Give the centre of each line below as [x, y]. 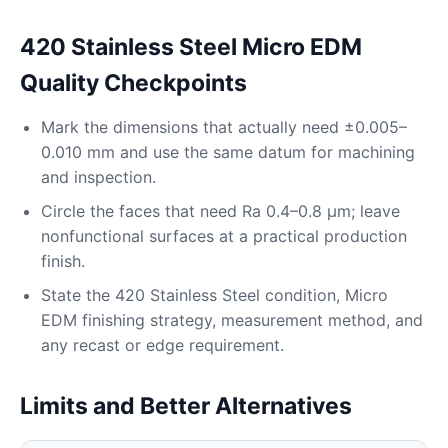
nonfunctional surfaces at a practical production [224, 236]
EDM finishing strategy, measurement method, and [232, 320]
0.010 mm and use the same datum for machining [228, 152]
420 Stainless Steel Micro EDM [191, 47]
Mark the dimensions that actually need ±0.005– [224, 127]
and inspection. [98, 177]
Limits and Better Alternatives [186, 406]
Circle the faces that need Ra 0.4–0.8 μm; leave [220, 211]
